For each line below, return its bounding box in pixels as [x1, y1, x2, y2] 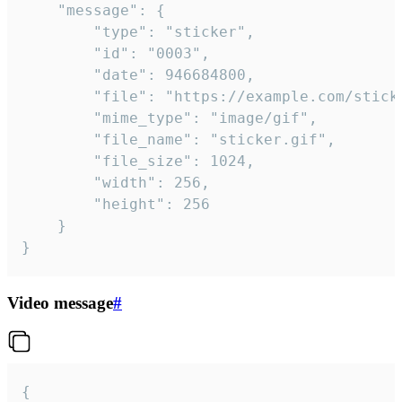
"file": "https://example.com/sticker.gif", [22, 87, 93, 105]
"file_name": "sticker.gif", [22, 130, 93, 148]
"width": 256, [22, 173, 93, 191]
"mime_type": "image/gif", [22, 109, 93, 127]
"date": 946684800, [22, 66, 93, 83]
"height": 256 [22, 195, 93, 213]
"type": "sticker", [22, 22, 93, 40]
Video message [7, 293, 113, 312]
